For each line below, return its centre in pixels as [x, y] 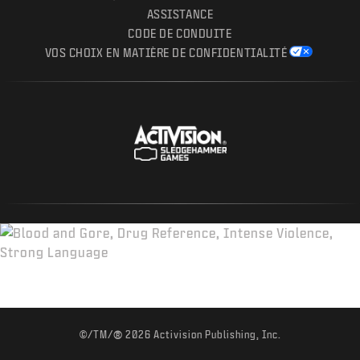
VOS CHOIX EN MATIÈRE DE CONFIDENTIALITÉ [166, 53]
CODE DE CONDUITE [180, 34]
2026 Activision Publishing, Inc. [202, 334]
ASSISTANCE [180, 14]
